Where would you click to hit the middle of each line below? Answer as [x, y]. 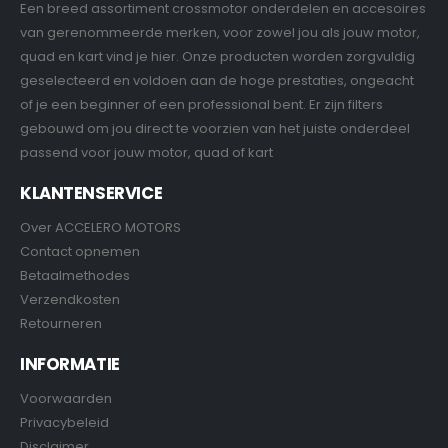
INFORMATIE [70, 364]
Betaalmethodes [75, 275]
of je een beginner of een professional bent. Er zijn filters [201, 104]
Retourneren [61, 323]
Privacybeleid [64, 422]
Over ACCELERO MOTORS [100, 227]
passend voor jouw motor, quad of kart [146, 152]
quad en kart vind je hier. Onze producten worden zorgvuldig [217, 56]
